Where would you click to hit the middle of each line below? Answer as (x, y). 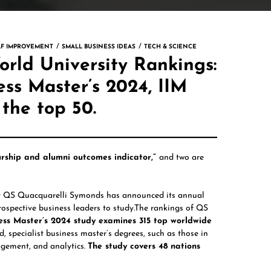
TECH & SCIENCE (170, 47)
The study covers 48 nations (144, 247)
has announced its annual (154, 196)
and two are (181, 158)
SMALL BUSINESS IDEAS (99, 47)
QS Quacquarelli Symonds (54, 196)
